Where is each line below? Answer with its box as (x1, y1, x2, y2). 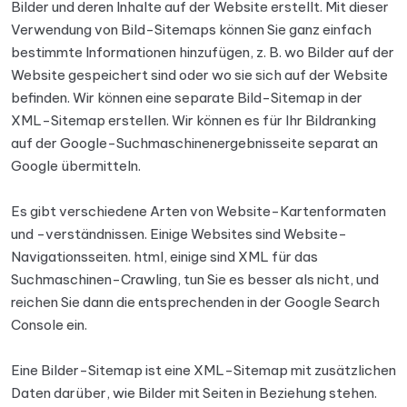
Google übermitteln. (11, 157, 141, 174)
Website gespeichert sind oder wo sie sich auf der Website (11, 66, 388, 84)
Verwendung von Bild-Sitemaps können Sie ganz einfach (11, 21, 372, 38)
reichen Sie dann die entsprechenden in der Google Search (11, 293, 380, 311)
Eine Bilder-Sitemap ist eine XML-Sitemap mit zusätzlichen (11, 362, 396, 379)
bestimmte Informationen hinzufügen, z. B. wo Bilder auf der (11, 44, 394, 61)
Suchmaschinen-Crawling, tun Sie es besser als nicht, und (11, 271, 379, 288)
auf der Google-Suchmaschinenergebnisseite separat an (11, 134, 378, 152)
